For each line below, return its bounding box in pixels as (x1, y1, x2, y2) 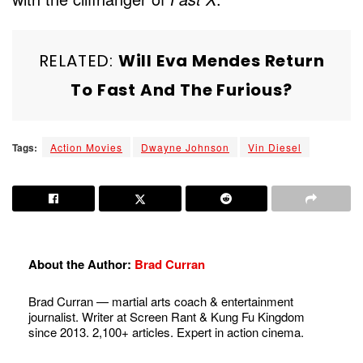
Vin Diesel (248, 139, 301, 154)
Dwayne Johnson (141, 139, 229, 154)
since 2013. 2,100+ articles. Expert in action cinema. (28, 323, 304, 341)
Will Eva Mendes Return (117, 49, 325, 72)
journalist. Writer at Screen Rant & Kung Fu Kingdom (28, 308, 305, 326)
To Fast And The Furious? (70, 78, 293, 101)
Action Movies (50, 139, 122, 154)
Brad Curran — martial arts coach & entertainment (28, 293, 293, 310)
